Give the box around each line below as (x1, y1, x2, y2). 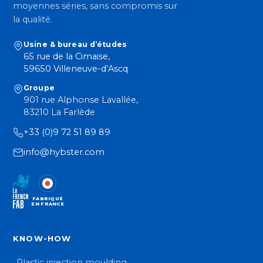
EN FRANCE (31, 201, 64, 207)
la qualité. (13, 14, 52, 25)
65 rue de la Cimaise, (23, 51, 110, 62)
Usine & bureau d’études (23, 40, 129, 49)
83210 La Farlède (23, 107, 95, 118)
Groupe (23, 83, 55, 93)
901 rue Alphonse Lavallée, (23, 95, 138, 106)
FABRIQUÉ (32, 195, 63, 201)
